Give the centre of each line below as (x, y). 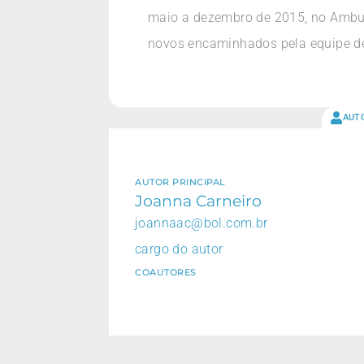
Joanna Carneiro (198, 200)
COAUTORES (166, 272)
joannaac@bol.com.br (201, 223)
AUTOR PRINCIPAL (180, 182)
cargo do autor (179, 249)
